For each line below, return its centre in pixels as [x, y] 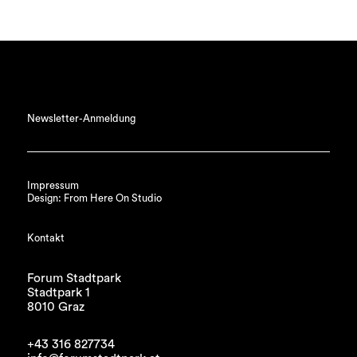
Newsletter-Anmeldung [81, 118]
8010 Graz [55, 307]
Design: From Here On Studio [94, 199]
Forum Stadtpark [74, 279]
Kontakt [45, 238]
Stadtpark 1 [58, 293]
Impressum [53, 186]
